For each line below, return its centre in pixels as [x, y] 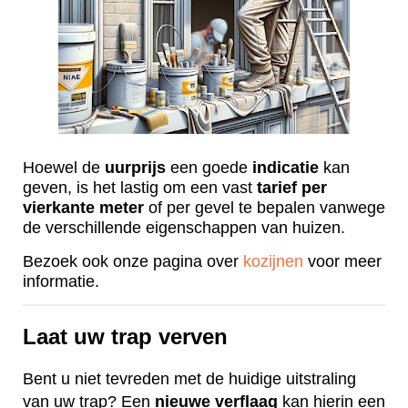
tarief [277, 188]
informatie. [61, 282]
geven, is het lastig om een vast [140, 188]
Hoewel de [64, 168]
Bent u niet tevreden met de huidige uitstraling [189, 378]
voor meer [342, 262]
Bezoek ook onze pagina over [133, 262]
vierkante [59, 208]
